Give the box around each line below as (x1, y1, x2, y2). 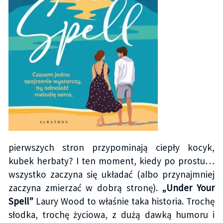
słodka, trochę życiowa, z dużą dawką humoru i (8, 209, 215, 221)
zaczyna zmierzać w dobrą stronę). (8, 182, 162, 194)
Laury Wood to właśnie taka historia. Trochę (33, 195, 215, 208)
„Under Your (162, 182, 215, 194)
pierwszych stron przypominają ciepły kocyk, (8, 141, 215, 154)
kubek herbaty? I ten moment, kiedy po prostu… (8, 155, 215, 167)
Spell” (8, 195, 33, 208)
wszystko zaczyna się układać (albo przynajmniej (8, 168, 215, 181)
